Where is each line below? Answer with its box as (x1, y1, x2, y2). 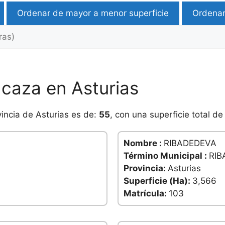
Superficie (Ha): (124, 176, 192, 186)
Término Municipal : (124, 151, 209, 161)
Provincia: (124, 163, 168, 174)
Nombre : (124, 138, 164, 149)
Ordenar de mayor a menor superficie (17, 8, 169, 19)
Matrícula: (124, 188, 169, 199)
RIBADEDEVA (164, 138, 216, 149)
